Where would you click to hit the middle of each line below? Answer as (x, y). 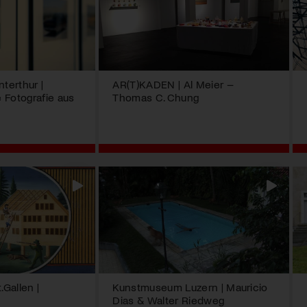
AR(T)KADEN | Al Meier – (173, 84)
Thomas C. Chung (156, 97)
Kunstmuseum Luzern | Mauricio (190, 287)
